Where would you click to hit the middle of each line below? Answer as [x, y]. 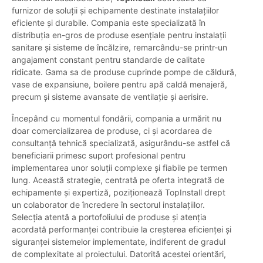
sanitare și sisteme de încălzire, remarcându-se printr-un [119, 48]
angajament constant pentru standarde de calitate [108, 60]
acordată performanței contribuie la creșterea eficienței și [122, 230]
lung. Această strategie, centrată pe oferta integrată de [118, 180]
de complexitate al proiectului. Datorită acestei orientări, [119, 254]
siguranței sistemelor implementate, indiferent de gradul [119, 242]
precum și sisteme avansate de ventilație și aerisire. [110, 97]
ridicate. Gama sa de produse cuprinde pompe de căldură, [124, 72]
